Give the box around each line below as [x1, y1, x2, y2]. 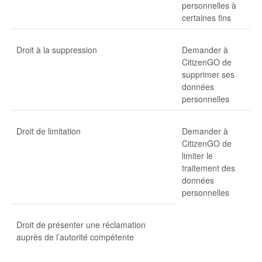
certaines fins [182, 11, 231, 23]
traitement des [182, 161, 235, 174]
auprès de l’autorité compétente [16, 230, 134, 243]
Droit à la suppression [16, 43, 97, 56]
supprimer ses [182, 68, 235, 80]
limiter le [182, 149, 213, 161]
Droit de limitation [16, 125, 81, 137]
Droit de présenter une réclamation [16, 218, 146, 230]
